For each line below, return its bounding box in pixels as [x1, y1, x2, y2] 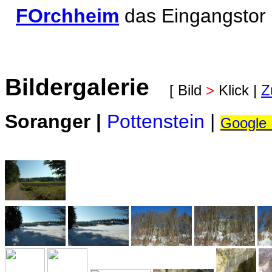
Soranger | [5, 110, 107, 132]
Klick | [214, 82, 261, 98]
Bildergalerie [5, 74, 169, 100]
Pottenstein [107, 110, 205, 132]
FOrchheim [16, 5, 119, 27]
